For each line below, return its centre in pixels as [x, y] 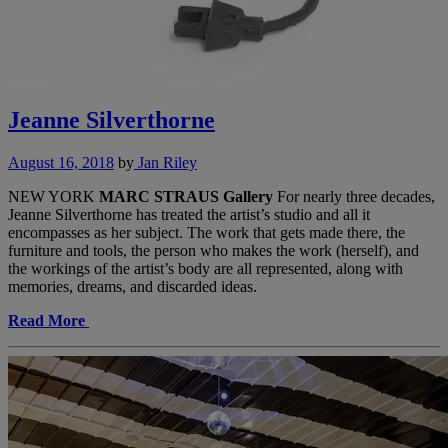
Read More [46, 320]
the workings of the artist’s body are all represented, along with [205, 268]
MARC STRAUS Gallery [186, 196]
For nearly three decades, [354, 196]
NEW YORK [53, 196]
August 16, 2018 [61, 162]
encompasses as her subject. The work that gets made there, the [206, 232]
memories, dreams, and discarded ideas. [132, 286]
